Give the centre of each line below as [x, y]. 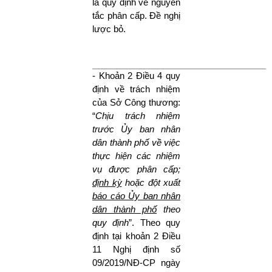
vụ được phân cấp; [136, 169]
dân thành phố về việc [136, 142]
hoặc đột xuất [151, 182]
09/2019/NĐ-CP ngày [136, 262]
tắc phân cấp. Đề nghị [136, 15]
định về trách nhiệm [136, 89]
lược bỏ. [110, 29]
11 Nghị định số [136, 249]
